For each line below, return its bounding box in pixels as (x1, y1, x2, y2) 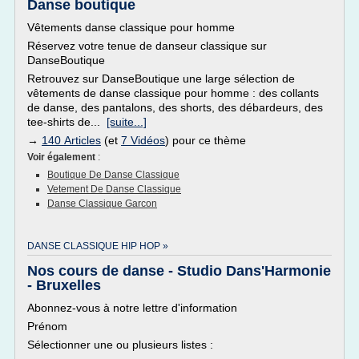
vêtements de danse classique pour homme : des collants (27, 87, 319, 99)
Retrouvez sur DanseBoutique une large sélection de (27, 72, 295, 85)
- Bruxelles (27, 277, 101, 293)
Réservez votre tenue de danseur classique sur (27, 39, 267, 52)
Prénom (27, 320, 67, 333)
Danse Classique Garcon (47, 198, 157, 209)
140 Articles (42, 134, 101, 147)
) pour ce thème (165, 134, 246, 147)
